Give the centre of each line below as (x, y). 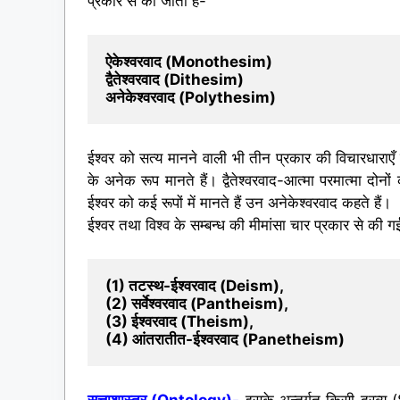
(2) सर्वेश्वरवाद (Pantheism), (197, 304)
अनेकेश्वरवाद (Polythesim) (191, 98)
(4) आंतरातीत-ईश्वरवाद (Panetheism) (225, 340)
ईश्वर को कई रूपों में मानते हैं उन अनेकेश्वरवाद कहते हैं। (239, 202)
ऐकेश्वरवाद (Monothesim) (189, 62)
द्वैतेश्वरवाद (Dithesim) (175, 80)
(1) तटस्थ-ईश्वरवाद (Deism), (195, 286)
